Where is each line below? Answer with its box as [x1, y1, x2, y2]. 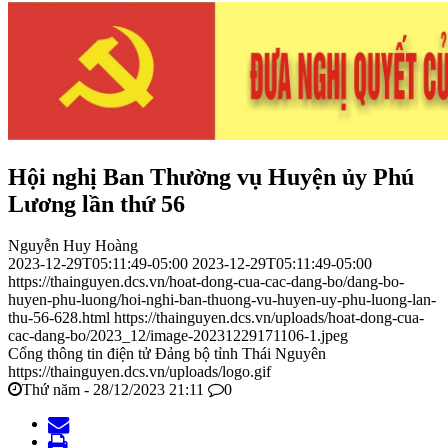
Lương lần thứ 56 [8, 190, 185, 217]
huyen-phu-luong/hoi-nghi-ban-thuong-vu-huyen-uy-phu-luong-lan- [8, 291, 436, 309]
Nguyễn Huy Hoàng [8, 237, 138, 255]
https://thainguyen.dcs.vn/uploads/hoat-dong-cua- [114, 309, 424, 327]
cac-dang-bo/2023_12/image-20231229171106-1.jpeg [8, 327, 348, 345]
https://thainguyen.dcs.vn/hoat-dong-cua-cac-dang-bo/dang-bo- [8, 273, 404, 291]
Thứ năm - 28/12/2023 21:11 [22, 381, 204, 399]
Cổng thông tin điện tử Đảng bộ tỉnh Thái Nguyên [8, 345, 326, 363]
